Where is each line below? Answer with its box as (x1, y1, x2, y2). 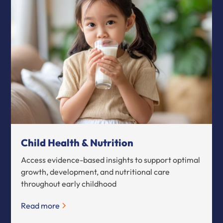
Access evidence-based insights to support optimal (21, 154, 201, 165)
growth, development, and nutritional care (21, 166, 170, 177)
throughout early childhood (21, 178, 117, 189)
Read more (21, 200, 60, 211)
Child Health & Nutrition (21, 136, 134, 149)
